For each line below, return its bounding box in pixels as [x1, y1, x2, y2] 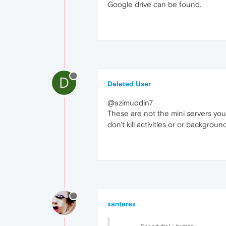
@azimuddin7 [107, 98, 153, 107]
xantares [107, 200, 136, 208]
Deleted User [107, 79, 151, 88]
